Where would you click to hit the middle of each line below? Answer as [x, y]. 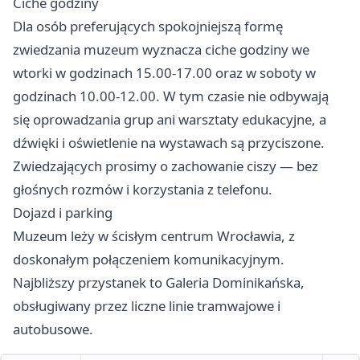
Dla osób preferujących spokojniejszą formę [148, 27]
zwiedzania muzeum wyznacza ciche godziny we [161, 50]
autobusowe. [53, 329]
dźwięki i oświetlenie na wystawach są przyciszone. [169, 143]
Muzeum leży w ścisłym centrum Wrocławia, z [154, 236]
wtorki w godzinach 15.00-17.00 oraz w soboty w [164, 73]
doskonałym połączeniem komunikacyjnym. [149, 260]
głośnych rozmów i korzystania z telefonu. [143, 190]
